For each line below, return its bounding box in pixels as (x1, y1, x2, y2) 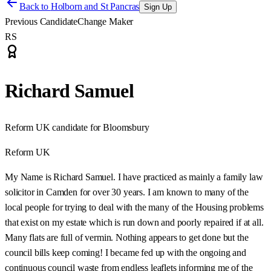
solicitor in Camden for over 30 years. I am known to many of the (5, 186, 249, 197)
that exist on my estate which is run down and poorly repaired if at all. (5, 217, 264, 227)
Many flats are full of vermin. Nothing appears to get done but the (5, 232, 249, 243)
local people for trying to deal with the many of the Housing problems (5, 201, 264, 212)
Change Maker (77, 16, 134, 27)
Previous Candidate (5, 16, 78, 27)
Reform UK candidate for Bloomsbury (5, 122, 149, 132)
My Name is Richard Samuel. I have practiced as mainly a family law (5, 171, 263, 182)
